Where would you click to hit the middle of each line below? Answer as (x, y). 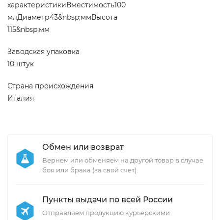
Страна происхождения (50, 86)
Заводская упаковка (43, 52)
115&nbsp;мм (28, 29)
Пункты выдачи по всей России (108, 200)
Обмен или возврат (83, 147)
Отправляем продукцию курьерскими (106, 213)
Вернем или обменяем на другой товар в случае (123, 160)
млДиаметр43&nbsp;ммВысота (62, 17)
